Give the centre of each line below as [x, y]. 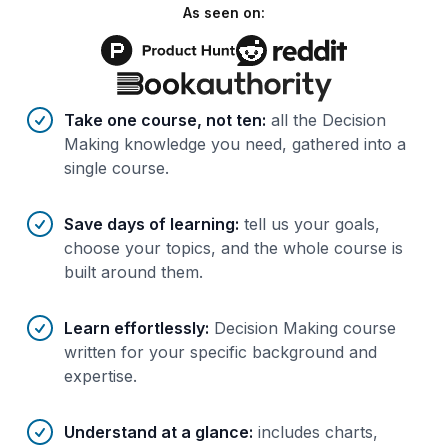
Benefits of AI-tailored [109, 117]
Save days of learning [149, 224]
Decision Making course [305, 328]
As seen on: [224, 12]
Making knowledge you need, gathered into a [235, 144]
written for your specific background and [220, 352]
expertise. [100, 376]
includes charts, [318, 432]
